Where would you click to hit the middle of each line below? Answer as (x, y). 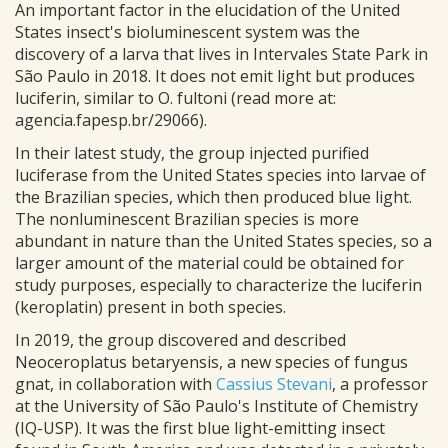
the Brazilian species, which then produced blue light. (213, 197)
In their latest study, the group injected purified (192, 153)
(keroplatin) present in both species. (150, 307)
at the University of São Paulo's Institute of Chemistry (216, 406)
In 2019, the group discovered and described (180, 340)
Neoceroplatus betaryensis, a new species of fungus (211, 362)
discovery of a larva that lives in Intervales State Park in (221, 54)
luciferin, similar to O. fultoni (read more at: (175, 98)
